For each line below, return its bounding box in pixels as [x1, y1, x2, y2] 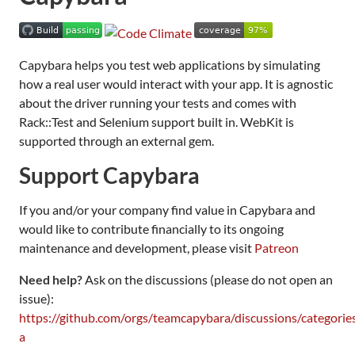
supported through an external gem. [19, 133, 214, 148]
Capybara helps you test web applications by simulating [19, 57, 320, 72]
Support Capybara [19, 162, 200, 189]
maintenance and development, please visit [19, 239, 254, 255]
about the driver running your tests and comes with [19, 95, 296, 110]
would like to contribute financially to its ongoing [19, 220, 284, 236]
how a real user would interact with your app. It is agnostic [19, 76, 333, 91]
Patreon [254, 239, 299, 255]
